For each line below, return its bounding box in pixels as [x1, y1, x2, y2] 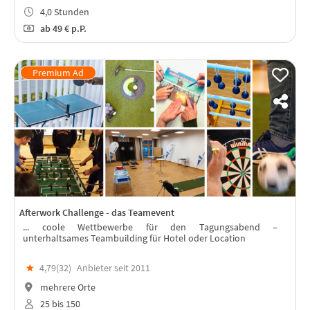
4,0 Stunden [37, 6, 89, 19]
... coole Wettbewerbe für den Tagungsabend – [23, 220, 277, 233]
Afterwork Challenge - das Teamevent [19, 206, 174, 219]
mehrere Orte [37, 280, 95, 293]
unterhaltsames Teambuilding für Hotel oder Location [23, 231, 246, 244]
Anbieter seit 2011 [77, 262, 150, 275]
